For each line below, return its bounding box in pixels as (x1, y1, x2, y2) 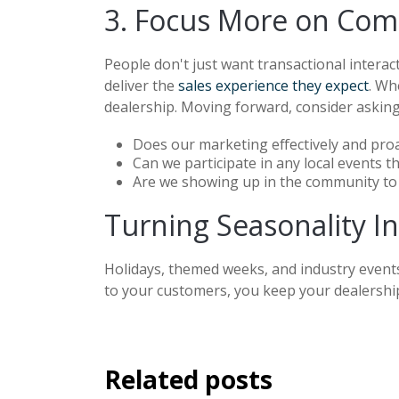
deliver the (104, 75, 178, 95)
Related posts (104, 362, 273, 396)
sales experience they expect (178, 75, 369, 95)
